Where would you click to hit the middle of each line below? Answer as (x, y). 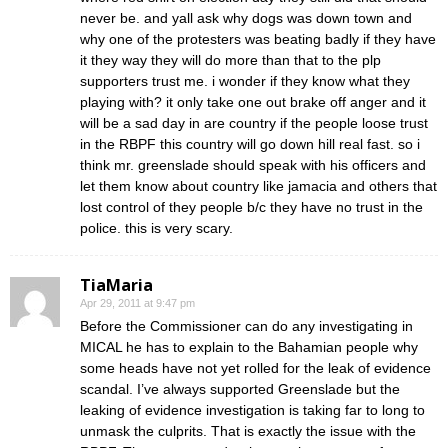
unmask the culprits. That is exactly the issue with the (248, 430)
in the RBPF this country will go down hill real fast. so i (250, 143)
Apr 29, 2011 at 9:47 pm (137, 302)
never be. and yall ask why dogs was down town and (246, 17)
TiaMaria (116, 284)
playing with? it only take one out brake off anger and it (253, 101)
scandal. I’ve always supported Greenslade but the (240, 388)
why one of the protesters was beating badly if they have (258, 38)
